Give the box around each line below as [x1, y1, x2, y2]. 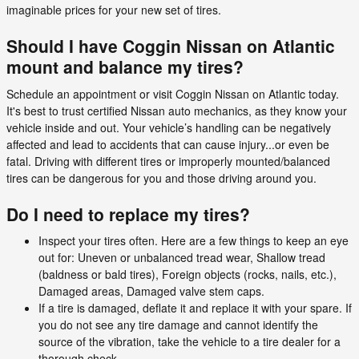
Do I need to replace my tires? [6, 201, 250, 226]
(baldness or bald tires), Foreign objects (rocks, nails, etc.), [38, 266, 337, 282]
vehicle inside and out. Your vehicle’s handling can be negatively [6, 119, 331, 135]
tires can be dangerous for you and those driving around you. [6, 169, 317, 186]
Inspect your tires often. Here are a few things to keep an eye [38, 232, 349, 248]
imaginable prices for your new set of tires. [6, 2, 221, 18]
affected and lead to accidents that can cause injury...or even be [6, 135, 329, 152]
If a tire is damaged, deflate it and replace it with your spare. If [38, 300, 352, 316]
